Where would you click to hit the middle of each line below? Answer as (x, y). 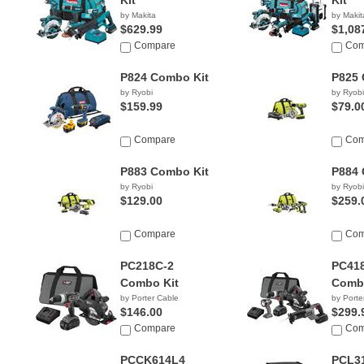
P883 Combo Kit (165, 171)
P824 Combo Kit (165, 77)
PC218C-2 (147, 266)
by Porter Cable (149, 298)
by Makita (138, 15)
